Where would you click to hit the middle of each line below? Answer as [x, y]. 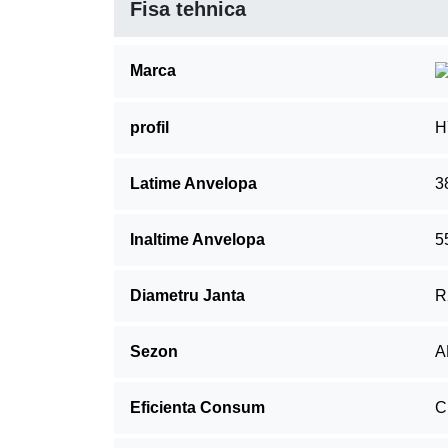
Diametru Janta [187, 295]
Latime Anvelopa [193, 183]
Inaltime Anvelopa [197, 239]
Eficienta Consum [197, 407]
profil [149, 127]
